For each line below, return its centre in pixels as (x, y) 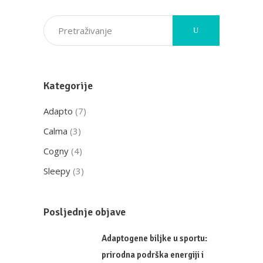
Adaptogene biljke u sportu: (154, 238)
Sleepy (57, 171)
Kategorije (68, 85)
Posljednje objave (85, 212)
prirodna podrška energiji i (153, 254)
